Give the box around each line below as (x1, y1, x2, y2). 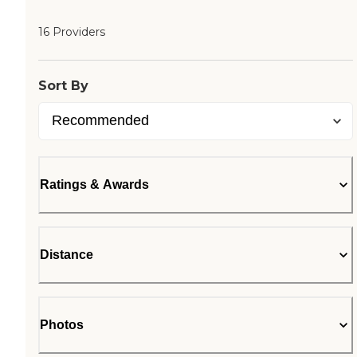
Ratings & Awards (40, 178, 149, 191)
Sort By (38, 78, 88, 93)
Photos (40, 318, 84, 331)
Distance (40, 248, 93, 261)
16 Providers (38, 25, 105, 39)
